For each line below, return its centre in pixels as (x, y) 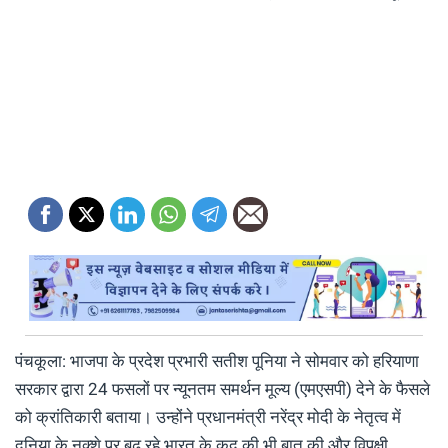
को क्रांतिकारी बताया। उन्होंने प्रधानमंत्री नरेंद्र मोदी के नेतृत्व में (208, 416)
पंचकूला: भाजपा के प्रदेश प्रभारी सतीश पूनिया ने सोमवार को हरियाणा (217, 360)
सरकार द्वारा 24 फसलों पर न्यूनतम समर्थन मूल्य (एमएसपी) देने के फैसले (222, 388)
